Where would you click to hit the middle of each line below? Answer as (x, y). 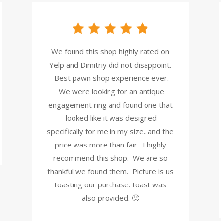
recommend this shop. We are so (110, 158)
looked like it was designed (110, 118)
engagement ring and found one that (110, 105)
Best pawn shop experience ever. (110, 78)
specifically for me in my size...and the (110, 131)
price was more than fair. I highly (110, 145)
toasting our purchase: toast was (110, 185)
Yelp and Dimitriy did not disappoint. (110, 65)
